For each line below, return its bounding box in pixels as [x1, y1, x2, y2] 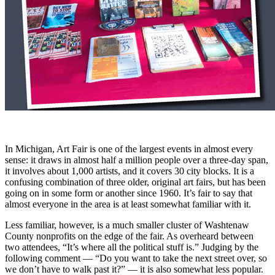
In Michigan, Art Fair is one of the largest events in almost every [5, 143, 253, 154]
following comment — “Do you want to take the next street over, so [5, 252, 267, 263]
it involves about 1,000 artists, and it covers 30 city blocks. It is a [5, 165, 254, 176]
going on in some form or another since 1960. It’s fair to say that [5, 187, 252, 198]
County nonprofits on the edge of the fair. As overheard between [5, 230, 254, 241]
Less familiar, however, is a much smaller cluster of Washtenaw [5, 219, 249, 230]
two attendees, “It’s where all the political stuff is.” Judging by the [5, 241, 258, 252]
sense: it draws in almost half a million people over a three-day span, [5, 154, 268, 165]
